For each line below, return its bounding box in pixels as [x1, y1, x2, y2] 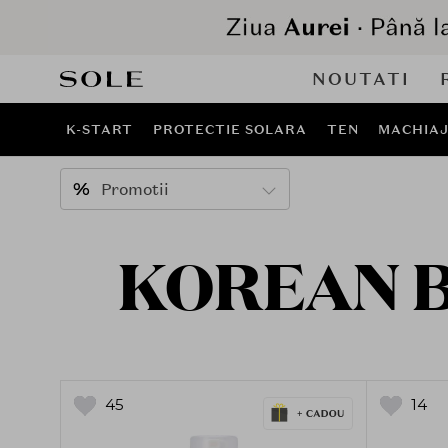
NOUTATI [312, 68, 410, 90]
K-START [66, 121, 134, 138]
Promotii [101, 179, 169, 200]
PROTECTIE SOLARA [153, 121, 307, 138]
